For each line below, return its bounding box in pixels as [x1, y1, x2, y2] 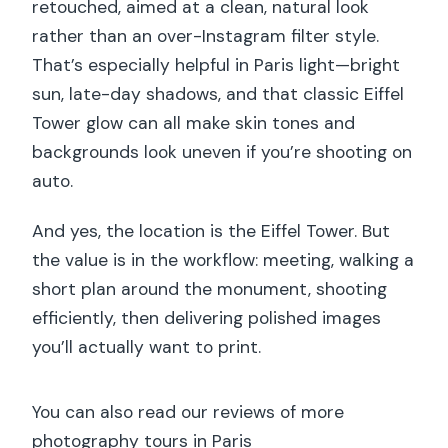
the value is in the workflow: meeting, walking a [32, 248, 415, 271]
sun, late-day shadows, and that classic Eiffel [32, 82, 405, 105]
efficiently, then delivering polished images [32, 306, 382, 329]
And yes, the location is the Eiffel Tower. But [32, 219, 391, 242]
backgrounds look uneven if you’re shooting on [32, 140, 413, 163]
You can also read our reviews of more [32, 400, 345, 423]
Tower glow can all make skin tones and [32, 111, 356, 134]
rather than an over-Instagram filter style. [32, 24, 380, 47]
